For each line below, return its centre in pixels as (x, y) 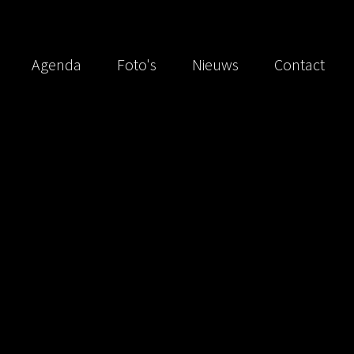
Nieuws (215, 65)
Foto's (136, 65)
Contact (299, 65)
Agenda (56, 65)
